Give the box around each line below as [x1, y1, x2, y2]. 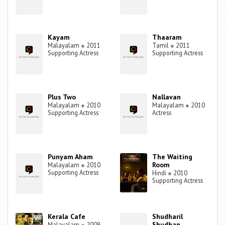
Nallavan [152, 92, 181, 102]
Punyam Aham [48, 152, 93, 162]
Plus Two [48, 92, 76, 102]
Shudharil [152, 212, 183, 221]
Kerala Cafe [48, 212, 86, 221]
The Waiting [152, 152, 193, 162]
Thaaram [152, 33, 182, 42]
